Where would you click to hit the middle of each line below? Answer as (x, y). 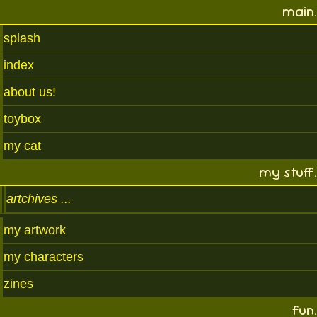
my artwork (35, 230)
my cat (22, 145)
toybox (22, 119)
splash (22, 38)
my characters (44, 257)
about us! (30, 92)
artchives (34, 198)
